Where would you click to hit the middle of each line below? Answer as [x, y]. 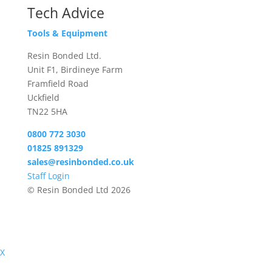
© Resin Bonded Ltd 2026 [79, 190]
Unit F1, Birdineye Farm [75, 70]
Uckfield [43, 97]
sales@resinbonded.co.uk [80, 162]
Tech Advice [66, 13]
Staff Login [48, 176]
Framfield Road [58, 83]
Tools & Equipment [67, 33]
